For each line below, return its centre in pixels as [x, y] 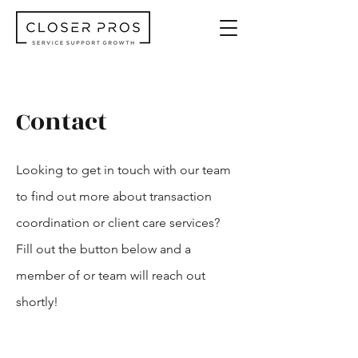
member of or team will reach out [111, 275]
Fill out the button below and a [103, 249]
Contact [62, 122]
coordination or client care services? [118, 223]
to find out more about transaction [114, 196]
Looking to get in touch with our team [123, 170]
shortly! [37, 302]
